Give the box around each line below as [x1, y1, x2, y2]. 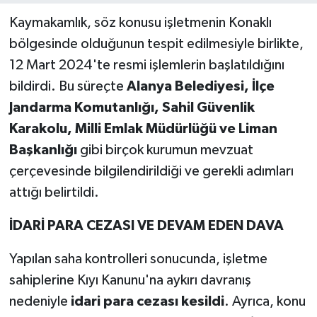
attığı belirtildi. [8, 185, 99, 200]
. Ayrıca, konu [224, 294, 306, 309]
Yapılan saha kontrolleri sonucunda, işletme [8, 252, 267, 267]
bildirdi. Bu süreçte [8, 79, 127, 94]
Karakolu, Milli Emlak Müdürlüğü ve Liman [8, 122, 277, 137]
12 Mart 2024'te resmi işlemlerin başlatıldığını [8, 58, 284, 73]
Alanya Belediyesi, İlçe [126, 79, 275, 94]
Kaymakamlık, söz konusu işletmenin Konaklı [8, 16, 272, 30]
